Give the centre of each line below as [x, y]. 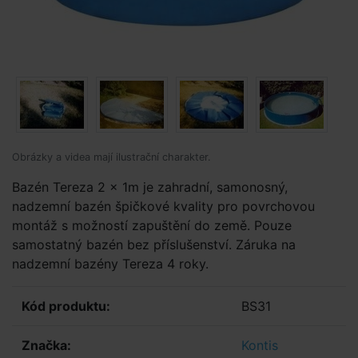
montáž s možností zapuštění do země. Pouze [152, 225]
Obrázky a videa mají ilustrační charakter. [111, 157]
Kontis [260, 345]
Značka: [46, 345]
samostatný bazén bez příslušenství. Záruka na [154, 245]
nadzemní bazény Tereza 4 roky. [110, 264]
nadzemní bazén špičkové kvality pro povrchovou [163, 206]
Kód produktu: [66, 306]
